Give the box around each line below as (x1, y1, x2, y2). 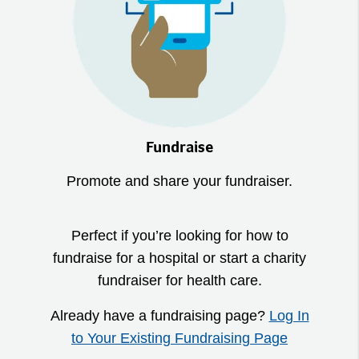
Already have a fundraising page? (50, 308, 269, 325)
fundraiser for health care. (97, 272, 262, 289)
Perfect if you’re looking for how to (71, 228, 288, 244)
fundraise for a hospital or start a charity (53, 250, 306, 267)
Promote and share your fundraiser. (67, 173, 292, 190)
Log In (268, 308, 309, 325)
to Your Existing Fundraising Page (71, 330, 288, 347)
